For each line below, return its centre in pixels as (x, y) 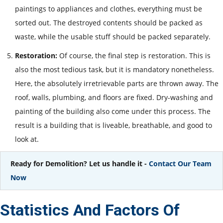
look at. (27, 139)
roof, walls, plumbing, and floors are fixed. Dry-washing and (114, 97)
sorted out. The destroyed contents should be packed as (109, 22)
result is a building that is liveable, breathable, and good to (113, 125)
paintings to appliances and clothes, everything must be (109, 8)
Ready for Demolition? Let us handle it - (79, 163)
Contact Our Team (179, 163)
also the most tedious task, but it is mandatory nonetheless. (114, 69)
